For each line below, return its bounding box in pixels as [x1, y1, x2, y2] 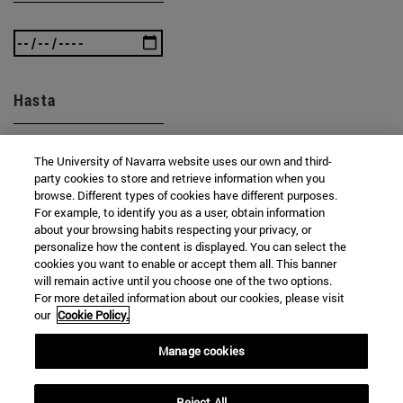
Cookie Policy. [58, 307, 130, 323]
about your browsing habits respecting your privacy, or [34, 221, 312, 237]
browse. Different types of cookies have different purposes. [34, 187, 338, 203]
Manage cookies [158, 343, 245, 359]
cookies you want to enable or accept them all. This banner [34, 255, 337, 272]
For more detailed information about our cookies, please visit [34, 290, 345, 306]
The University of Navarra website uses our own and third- [34, 153, 333, 169]
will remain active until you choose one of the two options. [34, 273, 333, 289]
